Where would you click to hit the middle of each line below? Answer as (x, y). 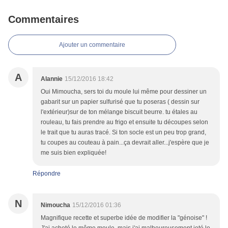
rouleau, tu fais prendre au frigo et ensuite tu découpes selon (124, 122)
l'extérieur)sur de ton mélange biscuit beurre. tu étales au (119, 112)
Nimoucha (55, 205)
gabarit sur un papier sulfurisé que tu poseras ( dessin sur (120, 102)
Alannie (52, 79)
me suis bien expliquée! (74, 153)
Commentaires (44, 20)
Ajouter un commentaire (92, 45)
